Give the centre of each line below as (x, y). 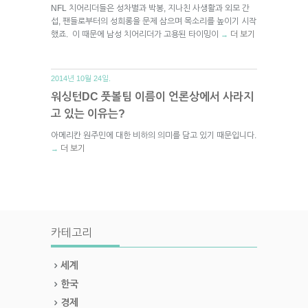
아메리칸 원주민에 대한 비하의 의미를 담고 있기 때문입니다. (154, 135)
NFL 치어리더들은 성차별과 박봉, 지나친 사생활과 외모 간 (150, 8)
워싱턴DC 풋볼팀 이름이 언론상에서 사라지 (152, 96)
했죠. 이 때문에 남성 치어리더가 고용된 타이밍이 (136, 34)
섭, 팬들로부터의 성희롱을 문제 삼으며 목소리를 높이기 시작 (154, 21)
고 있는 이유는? (88, 113)
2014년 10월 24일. (81, 78)
